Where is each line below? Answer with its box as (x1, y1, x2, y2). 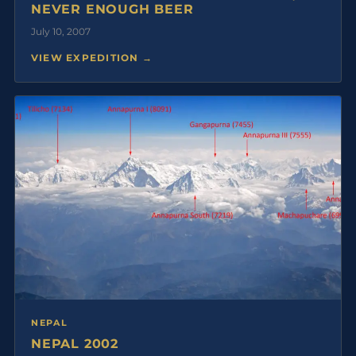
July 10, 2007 (30, 25, 91, 37)
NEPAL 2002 (30, 335, 118, 351)
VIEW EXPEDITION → (30, 51, 153, 64)
